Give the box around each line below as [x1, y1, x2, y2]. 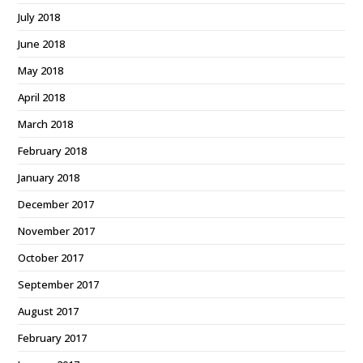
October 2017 [18, 250, 84, 265]
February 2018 [18, 143, 88, 158]
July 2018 [18, 10, 61, 24]
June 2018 [18, 36, 66, 51]
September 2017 [18, 277, 100, 292]
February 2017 [18, 331, 88, 345]
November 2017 [18, 224, 96, 238]
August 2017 [18, 304, 79, 318]
